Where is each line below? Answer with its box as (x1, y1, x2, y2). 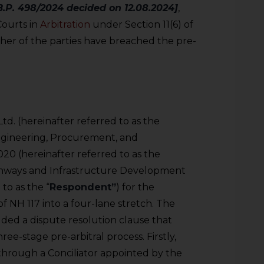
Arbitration (40, 19, 90, 31)
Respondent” (49, 181, 116, 193)
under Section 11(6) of (90, 19, 193, 31)
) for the (116, 181, 154, 193)
